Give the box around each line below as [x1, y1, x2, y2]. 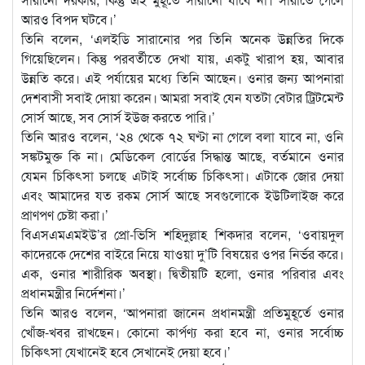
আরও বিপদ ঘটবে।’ [21, 9, 117, 29]
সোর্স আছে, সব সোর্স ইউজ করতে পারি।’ [21, 107, 215, 126]
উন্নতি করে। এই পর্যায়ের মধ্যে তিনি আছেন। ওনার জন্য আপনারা [21, 68, 344, 87]
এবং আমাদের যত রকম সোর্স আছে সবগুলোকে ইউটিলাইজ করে [21, 185, 344, 204]
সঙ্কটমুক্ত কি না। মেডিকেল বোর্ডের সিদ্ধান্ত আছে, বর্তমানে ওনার [21, 146, 344, 165]
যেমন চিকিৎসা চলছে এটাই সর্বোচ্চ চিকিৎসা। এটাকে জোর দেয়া [21, 165, 344, 185]
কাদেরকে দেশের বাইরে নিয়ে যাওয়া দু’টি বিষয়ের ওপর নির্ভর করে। [21, 244, 344, 263]
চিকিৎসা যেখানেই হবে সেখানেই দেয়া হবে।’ [21, 341, 231, 361]
